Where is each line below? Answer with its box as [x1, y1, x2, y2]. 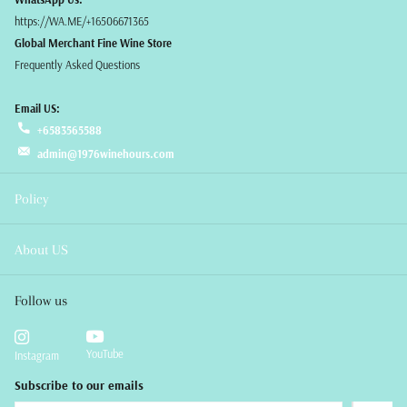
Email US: [15, 101, 60, 116]
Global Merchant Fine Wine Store [15, 35, 172, 51]
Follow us [15, 292, 67, 309]
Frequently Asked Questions [15, 57, 140, 73]
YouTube [86, 346, 124, 362]
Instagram [15, 347, 59, 362]
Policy [15, 190, 49, 207]
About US [15, 241, 68, 258]
